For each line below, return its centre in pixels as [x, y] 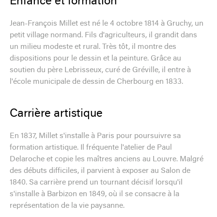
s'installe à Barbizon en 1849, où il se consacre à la [94, 194]
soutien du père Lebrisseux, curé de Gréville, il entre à [100, 70]
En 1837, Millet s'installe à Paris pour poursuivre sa [95, 136]
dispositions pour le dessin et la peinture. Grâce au [95, 58]
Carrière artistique [56, 114]
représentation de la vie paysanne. [67, 206]
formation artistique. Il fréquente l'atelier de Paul [91, 147]
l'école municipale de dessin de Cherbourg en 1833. [96, 82]
